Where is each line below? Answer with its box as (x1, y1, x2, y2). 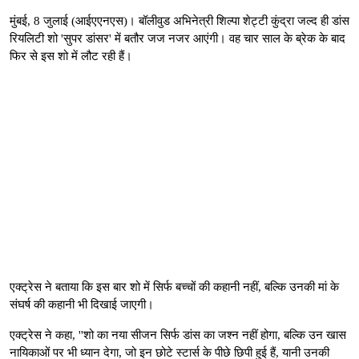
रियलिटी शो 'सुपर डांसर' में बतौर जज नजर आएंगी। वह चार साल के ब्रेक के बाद (10, 31, 345, 45)
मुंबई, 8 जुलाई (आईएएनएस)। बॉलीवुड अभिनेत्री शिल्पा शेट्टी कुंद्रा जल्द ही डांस (10, 14, 349, 27)
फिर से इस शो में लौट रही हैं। (10, 49, 132, 63)
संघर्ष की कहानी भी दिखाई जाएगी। (10, 297, 154, 311)
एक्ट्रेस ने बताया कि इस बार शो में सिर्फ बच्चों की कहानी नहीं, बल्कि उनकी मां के (10, 280, 339, 293)
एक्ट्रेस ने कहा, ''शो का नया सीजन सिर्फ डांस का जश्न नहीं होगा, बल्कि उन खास (10, 328, 346, 341)
